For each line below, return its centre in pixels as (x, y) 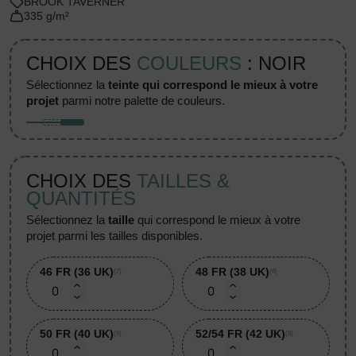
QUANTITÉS (81, 198)
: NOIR (274, 64)
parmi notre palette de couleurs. (142, 101)
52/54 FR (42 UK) (240, 333)
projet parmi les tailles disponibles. (115, 235)
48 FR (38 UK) (232, 271)
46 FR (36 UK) (77, 271)
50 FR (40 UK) (77, 333)
